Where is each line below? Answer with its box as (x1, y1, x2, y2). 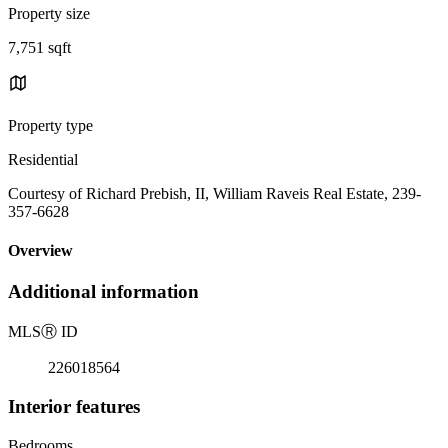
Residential (8, 150, 78, 168)
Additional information (8, 281, 199, 303)
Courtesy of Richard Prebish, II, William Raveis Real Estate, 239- (8, 184, 421, 202)
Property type (8, 116, 93, 134)
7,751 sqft (8, 38, 71, 56)
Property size (8, 4, 90, 22)
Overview (8, 242, 73, 260)
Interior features (8, 395, 140, 417)
